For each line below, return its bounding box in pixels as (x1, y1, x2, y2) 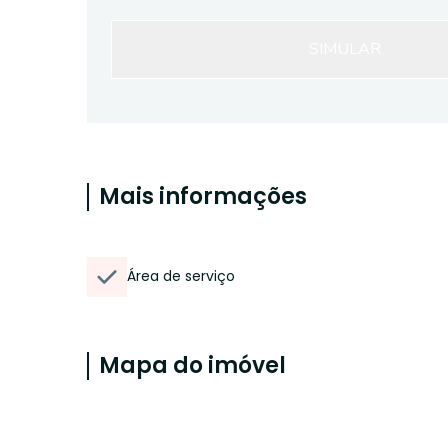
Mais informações (99, 181, 307, 212)
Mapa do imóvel (99, 350, 286, 381)
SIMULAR (309, 38, 382, 60)
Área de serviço (127, 266, 235, 286)
